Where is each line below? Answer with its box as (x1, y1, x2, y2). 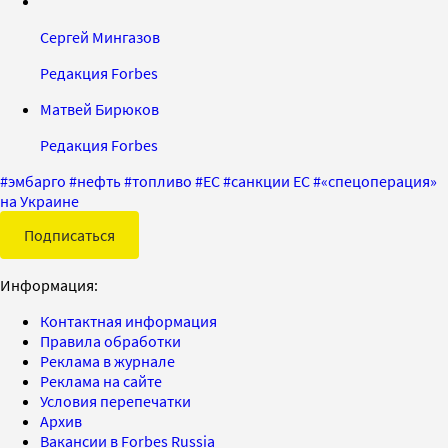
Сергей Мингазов (40, 26, 160, 47)
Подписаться (24, 224, 115, 245)
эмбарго (8, 170, 66, 191)
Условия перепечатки (40, 390, 191, 411)
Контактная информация (40, 310, 217, 331)
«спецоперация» (321, 170, 437, 191)
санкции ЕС (231, 170, 310, 191)
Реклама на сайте (40, 370, 162, 391)
